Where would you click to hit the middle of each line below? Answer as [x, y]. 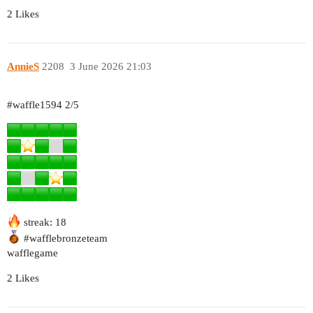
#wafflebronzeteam [66, 238]
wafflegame [32, 253]
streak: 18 [44, 222]
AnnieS [23, 66]
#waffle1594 [35, 104]
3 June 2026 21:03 [110, 66]
